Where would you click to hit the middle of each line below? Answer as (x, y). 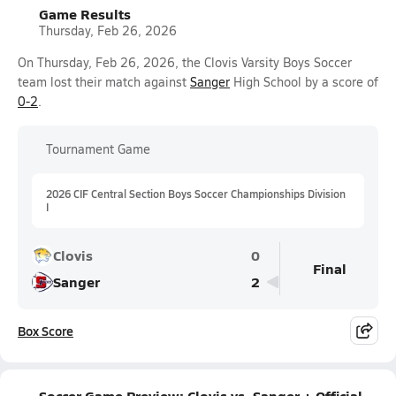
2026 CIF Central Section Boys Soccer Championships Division (196, 194)
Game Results (85, 14)
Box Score (46, 331)
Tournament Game (98, 149)
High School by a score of (304, 82)
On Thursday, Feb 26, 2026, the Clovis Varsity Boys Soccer (185, 62)
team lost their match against (104, 82)
